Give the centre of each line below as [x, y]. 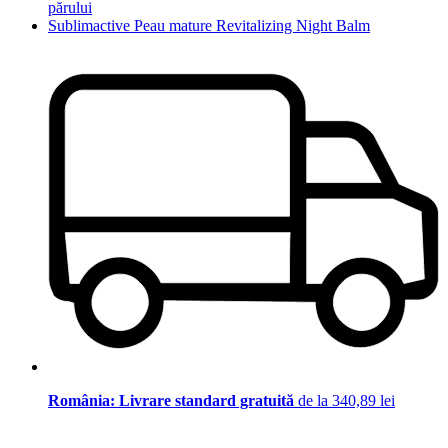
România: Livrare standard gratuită [173, 401]
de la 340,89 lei [346, 401]
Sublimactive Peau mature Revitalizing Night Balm [209, 25]
